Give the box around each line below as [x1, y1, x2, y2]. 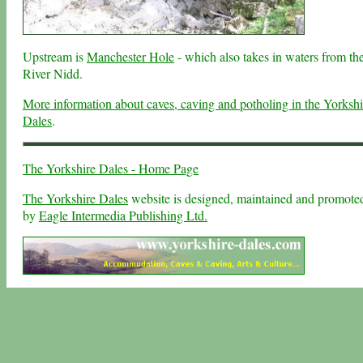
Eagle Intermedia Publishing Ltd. [39, 207, 207, 224]
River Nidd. [23, 65, 83, 83]
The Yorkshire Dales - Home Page [23, 160, 199, 177]
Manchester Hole [87, 48, 174, 66]
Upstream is [23, 48, 87, 66]
